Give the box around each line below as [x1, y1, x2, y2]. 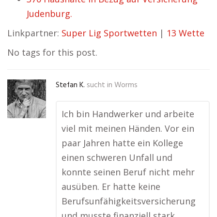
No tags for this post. [7, 46, 97, 58]
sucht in [87, 79, 112, 91]
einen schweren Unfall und [62, 152, 172, 163]
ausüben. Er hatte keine [62, 181, 160, 192]
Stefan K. [56, 79, 85, 91]
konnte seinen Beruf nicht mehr [62, 166, 195, 178]
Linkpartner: [7, 27, 62, 39]
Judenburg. [27, 8, 72, 19]
